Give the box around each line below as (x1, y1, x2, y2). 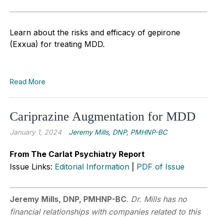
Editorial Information (55, 161, 129, 171)
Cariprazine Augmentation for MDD (10, 109, 196, 124)
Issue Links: (10, 161, 55, 171)
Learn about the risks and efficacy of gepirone (10, 27, 180, 37)
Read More (10, 77, 46, 86)
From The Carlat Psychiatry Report (10, 149, 145, 159)
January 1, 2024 (10, 127, 62, 136)
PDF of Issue (137, 161, 185, 171)
